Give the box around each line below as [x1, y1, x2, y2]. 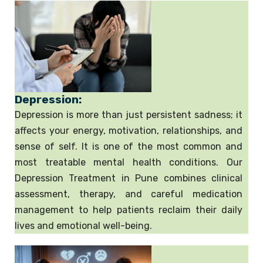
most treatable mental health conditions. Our [15, 156, 242, 168]
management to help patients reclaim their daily [15, 204, 242, 215]
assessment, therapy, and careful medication [15, 188, 242, 200]
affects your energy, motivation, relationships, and [15, 124, 242, 136]
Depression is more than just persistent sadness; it [15, 109, 242, 120]
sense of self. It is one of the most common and [15, 140, 242, 152]
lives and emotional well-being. [15, 220, 152, 231]
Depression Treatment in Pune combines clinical [15, 172, 242, 184]
